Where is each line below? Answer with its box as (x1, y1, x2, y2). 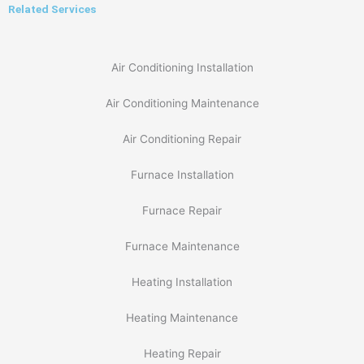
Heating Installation (132, 275, 232, 288)
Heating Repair (143, 346, 221, 360)
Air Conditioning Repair (123, 132, 241, 145)
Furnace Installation (130, 167, 234, 181)
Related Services (8, 2, 96, 15)
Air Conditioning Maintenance (105, 96, 259, 110)
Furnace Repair (142, 203, 222, 217)
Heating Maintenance (126, 310, 238, 324)
